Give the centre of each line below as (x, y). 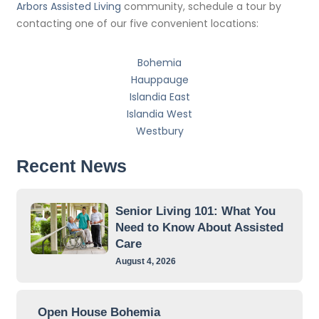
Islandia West (159, 114)
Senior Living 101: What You (195, 211)
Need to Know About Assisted (199, 227)
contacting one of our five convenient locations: (138, 24)
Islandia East (159, 96)
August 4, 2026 (145, 261)
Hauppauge (159, 79)
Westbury (159, 131)
